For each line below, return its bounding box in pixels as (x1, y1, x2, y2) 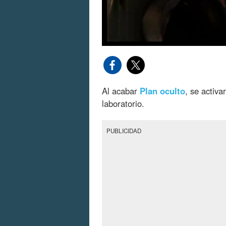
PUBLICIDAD (106, 127, 142, 135)
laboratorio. (102, 97, 144, 110)
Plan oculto (140, 85, 185, 97)
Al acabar (102, 85, 140, 97)
